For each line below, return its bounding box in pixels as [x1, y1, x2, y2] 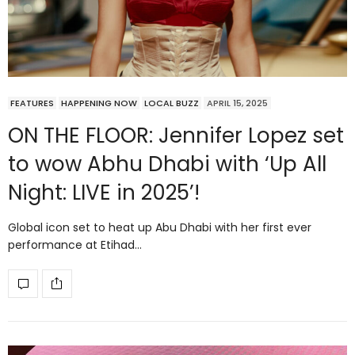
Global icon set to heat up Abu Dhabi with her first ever [8, 219, 311, 235]
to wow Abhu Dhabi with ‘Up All [8, 149, 326, 178]
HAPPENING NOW [61, 96, 137, 109]
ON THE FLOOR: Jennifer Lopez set [8, 120, 344, 150]
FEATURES [10, 96, 54, 109]
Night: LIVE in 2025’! [8, 177, 200, 207]
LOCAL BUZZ [144, 96, 199, 109]
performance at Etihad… [8, 236, 142, 253]
